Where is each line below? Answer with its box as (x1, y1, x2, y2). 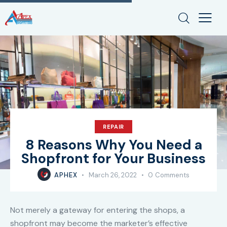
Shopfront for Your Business (21, 149, 206, 168)
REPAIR (103, 123, 124, 131)
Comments (155, 171, 190, 180)
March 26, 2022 (89, 171, 137, 180)
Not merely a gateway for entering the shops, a (10, 205, 185, 216)
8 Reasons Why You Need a (25, 136, 202, 154)
